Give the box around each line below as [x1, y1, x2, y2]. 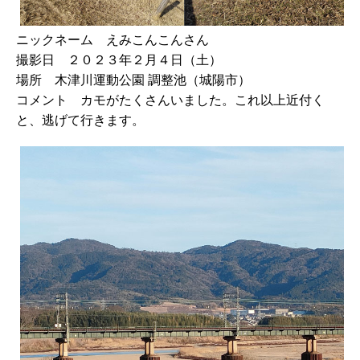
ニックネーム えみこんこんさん [16, 30, 209, 48]
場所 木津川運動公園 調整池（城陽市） [16, 70, 251, 88]
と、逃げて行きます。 [16, 110, 145, 129]
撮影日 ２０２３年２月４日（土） [16, 50, 222, 68]
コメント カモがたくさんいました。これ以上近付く [16, 90, 325, 108]
